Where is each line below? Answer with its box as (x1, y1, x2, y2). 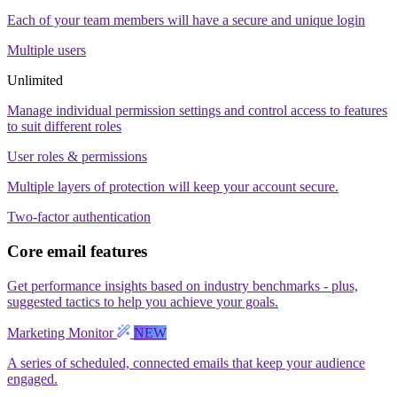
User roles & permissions (7, 149, 147, 165)
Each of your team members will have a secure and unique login (7, 12, 365, 28)
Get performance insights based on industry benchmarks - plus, (7, 277, 358, 293)
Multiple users (7, 43, 86, 58)
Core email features (7, 241, 147, 261)
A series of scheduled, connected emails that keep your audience (7, 354, 365, 370)
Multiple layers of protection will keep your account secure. (7, 179, 339, 195)
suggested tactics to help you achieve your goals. (7, 293, 278, 309)
